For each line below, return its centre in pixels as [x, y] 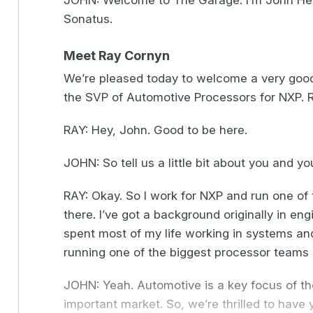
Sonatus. [88, 19]
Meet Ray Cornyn [117, 56]
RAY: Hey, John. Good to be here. [156, 130]
